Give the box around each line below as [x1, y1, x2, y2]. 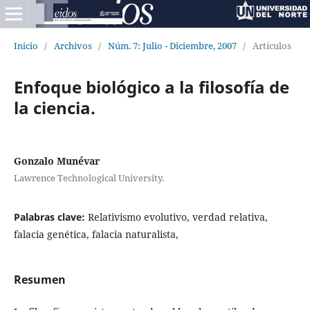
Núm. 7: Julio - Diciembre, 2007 [107, 39, 237, 52]
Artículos [252, 39, 291, 52]
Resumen [13, 271, 66, 287]
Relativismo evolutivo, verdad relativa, [87, 210, 268, 224]
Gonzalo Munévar [13, 154, 100, 167]
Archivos [53, 39, 92, 52]
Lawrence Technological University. [13, 171, 164, 184]
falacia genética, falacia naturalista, [13, 227, 179, 241]
